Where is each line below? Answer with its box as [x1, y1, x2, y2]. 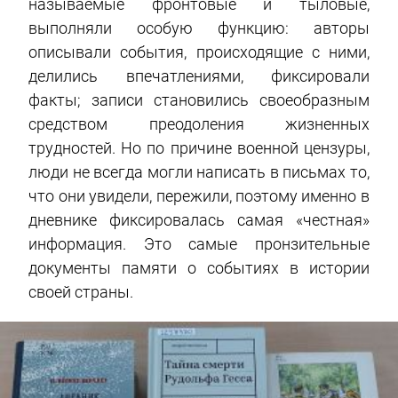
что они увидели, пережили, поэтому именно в [28, 187, 370, 206]
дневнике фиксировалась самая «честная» [28, 211, 370, 230]
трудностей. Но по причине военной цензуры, [28, 139, 370, 158]
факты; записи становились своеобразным [28, 91, 370, 110]
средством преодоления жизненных [28, 115, 370, 134]
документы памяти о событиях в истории [28, 259, 370, 278]
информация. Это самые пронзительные [28, 235, 370, 254]
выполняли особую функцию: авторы [28, 19, 370, 38]
